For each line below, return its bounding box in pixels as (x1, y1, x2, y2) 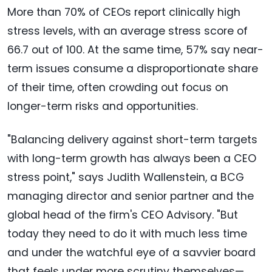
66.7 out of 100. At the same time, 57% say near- (7, 42, 263, 58)
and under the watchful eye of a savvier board (7, 245, 256, 260)
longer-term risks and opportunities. (7, 99, 198, 114)
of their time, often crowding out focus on (7, 80, 228, 95)
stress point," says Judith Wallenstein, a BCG (7, 170, 244, 185)
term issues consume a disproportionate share (7, 61, 258, 76)
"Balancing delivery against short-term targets (7, 132, 257, 148)
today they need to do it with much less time (7, 226, 247, 242)
